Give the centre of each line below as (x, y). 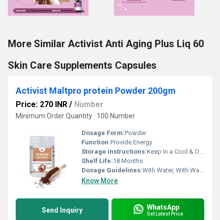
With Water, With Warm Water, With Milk (171, 170)
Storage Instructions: (114, 151)
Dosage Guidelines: (112, 170)
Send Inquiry (62, 210)
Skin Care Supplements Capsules (82, 65)
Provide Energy (131, 142)
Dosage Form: (103, 133)
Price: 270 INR (41, 104)
